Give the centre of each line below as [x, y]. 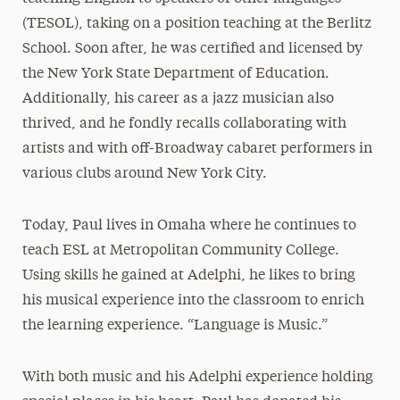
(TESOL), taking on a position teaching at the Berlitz [196, 24]
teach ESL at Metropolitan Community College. [180, 251]
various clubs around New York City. [146, 174]
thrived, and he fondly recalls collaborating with [184, 124]
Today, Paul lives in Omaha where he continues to [189, 226]
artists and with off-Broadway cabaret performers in [197, 149]
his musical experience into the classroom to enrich [193, 301]
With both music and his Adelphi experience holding [197, 378]
